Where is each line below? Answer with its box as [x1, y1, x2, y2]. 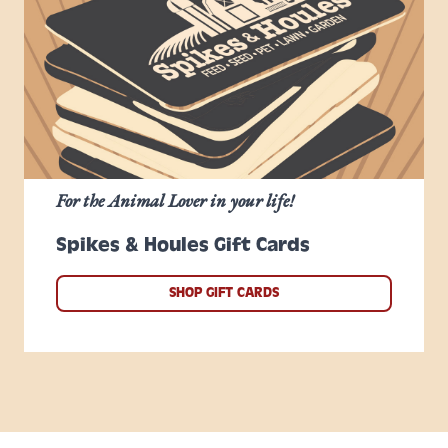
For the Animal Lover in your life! [56, 189, 294, 213]
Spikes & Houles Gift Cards [56, 233, 310, 257]
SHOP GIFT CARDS [169, 284, 279, 302]
